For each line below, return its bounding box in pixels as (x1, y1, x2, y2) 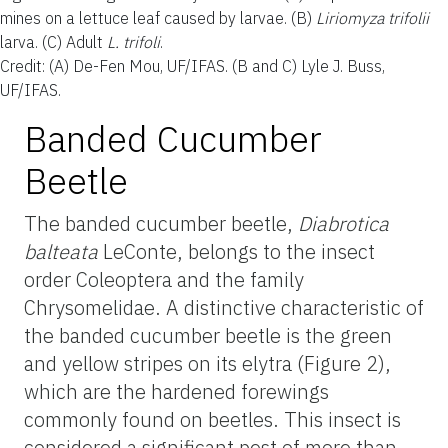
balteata (24, 237, 103, 265)
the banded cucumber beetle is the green (24, 321, 392, 349)
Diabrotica (298, 209, 389, 237)
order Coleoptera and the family (24, 265, 304, 293)
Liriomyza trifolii (316, 7, 429, 28)
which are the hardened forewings (24, 377, 329, 405)
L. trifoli (107, 31, 160, 52)
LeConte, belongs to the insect (103, 237, 375, 265)
